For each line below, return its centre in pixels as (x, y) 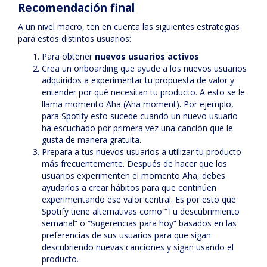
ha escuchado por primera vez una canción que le (137, 128)
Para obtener (68, 56)
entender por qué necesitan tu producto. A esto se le (143, 92)
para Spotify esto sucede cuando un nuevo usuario (140, 116)
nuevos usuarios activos (147, 56)
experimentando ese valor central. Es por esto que (139, 199)
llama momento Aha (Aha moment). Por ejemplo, (138, 104)
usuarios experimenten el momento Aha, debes (133, 176)
